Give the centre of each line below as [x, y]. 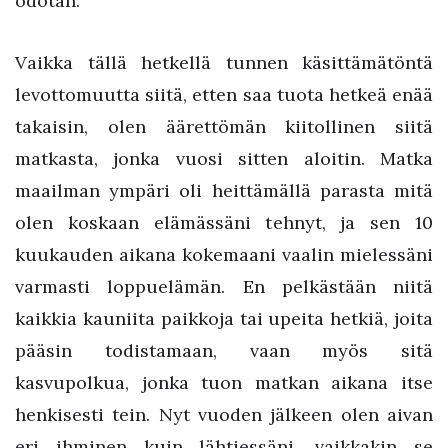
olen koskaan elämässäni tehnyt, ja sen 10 [224, 222]
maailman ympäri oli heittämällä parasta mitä [224, 190]
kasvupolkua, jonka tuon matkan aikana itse [224, 382]
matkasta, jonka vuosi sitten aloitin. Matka [224, 158]
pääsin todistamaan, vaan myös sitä [224, 350]
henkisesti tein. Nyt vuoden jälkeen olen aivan [224, 414]
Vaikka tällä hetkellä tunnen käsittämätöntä [224, 62]
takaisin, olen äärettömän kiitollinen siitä [224, 126]
